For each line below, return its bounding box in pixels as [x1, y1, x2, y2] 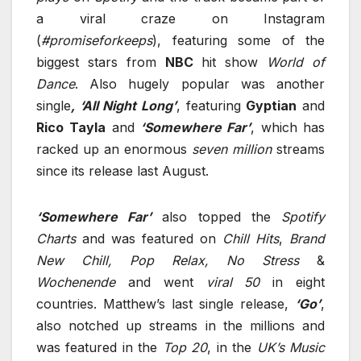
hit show [193, 53, 268, 70]
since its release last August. [36, 162, 209, 179]
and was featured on [76, 230, 222, 247]
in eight [259, 273, 326, 290]
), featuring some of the [152, 31, 325, 48]
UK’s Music [256, 338, 326, 355]
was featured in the [36, 338, 163, 355]
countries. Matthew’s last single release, [36, 295, 295, 312]
